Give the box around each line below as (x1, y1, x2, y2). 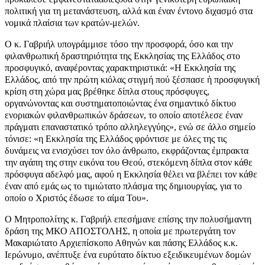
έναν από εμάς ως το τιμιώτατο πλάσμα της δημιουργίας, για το (5, 181, 242, 191)
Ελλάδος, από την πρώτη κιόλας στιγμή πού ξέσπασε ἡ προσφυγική (5, 75, 260, 85)
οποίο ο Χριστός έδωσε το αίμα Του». (5, 193, 148, 203)
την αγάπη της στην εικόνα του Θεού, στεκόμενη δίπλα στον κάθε (5, 157, 253, 167)
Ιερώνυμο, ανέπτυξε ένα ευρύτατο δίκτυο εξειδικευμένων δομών (5, 250, 251, 260)
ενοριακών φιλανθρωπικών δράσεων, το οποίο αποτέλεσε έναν (5, 110, 243, 120)
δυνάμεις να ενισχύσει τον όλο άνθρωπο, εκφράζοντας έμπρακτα (5, 146, 248, 156)
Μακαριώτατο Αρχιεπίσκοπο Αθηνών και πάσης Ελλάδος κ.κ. (5, 238, 238, 248)
